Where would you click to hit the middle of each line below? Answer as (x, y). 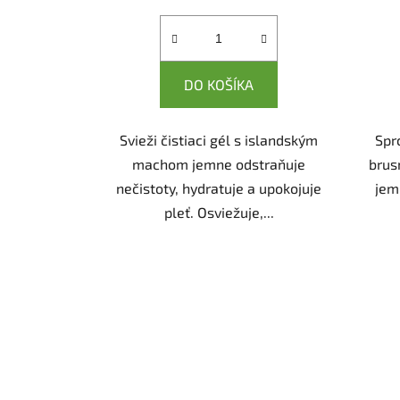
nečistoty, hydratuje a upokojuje (219, 187)
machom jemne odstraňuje (219, 163)
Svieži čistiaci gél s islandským (219, 139)
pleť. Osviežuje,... (219, 212)
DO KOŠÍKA (219, 84)
